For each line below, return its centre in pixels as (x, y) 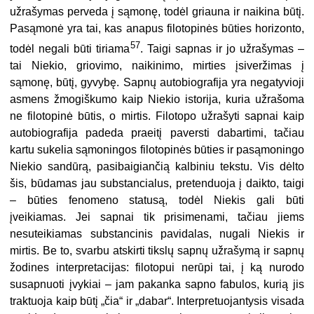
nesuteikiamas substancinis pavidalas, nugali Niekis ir (157, 234)
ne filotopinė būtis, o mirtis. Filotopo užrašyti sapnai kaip (157, 116)
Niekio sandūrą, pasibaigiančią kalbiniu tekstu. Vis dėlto (157, 167)
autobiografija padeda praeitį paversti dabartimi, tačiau (157, 133)
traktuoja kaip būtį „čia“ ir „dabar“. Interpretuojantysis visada (157, 301)
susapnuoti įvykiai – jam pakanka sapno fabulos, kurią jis (157, 285)
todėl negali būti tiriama (70, 49)
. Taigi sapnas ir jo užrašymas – (222, 49)
